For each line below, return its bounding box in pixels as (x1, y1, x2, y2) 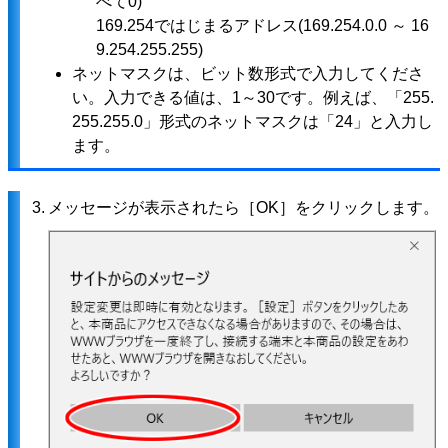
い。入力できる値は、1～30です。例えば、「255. (72, 89, 434, 107)
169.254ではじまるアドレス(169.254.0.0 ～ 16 (96, 17, 429, 35)
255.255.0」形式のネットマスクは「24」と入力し (72, 113, 433, 131)
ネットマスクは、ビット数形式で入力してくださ (72, 65, 424, 83)
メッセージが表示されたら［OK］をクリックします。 (48, 199, 439, 217)
